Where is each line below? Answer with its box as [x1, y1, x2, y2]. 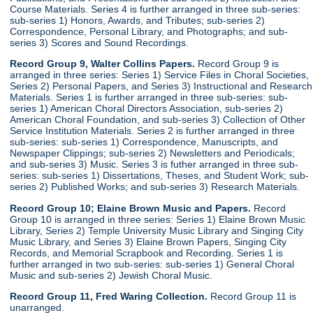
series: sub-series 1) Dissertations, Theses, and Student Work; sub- [10, 170, 310, 182]
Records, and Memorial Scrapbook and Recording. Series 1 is [10, 247, 284, 259]
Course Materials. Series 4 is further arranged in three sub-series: [10, 3, 301, 15]
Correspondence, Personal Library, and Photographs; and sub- [10, 25, 289, 37]
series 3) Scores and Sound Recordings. [10, 36, 189, 48]
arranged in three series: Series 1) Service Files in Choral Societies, [10, 69, 310, 81]
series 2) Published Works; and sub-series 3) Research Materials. [10, 181, 300, 193]
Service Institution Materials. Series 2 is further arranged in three [10, 125, 296, 137]
